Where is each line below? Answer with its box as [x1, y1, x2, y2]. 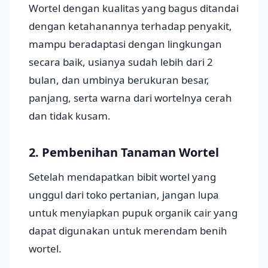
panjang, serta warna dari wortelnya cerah [29, 91, 232, 105]
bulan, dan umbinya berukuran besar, [29, 73, 209, 87]
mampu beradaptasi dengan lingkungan [29, 37, 222, 51]
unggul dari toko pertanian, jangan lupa [29, 188, 219, 202]
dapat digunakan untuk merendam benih [29, 224, 227, 238]
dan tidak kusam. [29, 109, 111, 123]
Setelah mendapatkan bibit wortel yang [29, 170, 216, 184]
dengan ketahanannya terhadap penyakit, [29, 19, 232, 33]
